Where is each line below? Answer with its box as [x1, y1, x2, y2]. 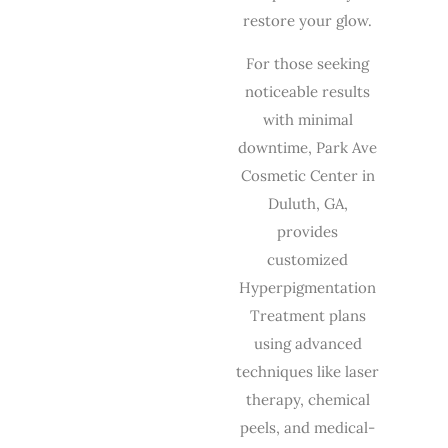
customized [267, 249, 349, 269]
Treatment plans [249, 305, 366, 325]
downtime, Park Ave [238, 137, 378, 157]
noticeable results [245, 81, 371, 101]
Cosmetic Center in [240, 165, 375, 185]
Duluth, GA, [267, 193, 348, 213]
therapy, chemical [245, 389, 370, 409]
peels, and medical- [240, 417, 376, 437]
